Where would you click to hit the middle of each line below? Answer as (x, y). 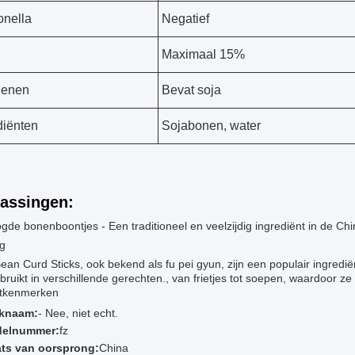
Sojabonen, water (211, 126)
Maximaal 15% (203, 54)
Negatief (185, 19)
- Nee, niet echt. (78, 313)
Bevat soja (191, 90)
